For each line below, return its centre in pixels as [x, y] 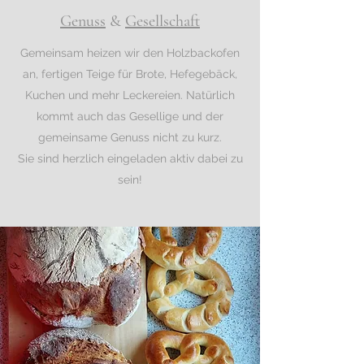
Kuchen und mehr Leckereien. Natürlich [130, 95]
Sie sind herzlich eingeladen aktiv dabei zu [130, 158]
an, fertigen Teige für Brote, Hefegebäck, [130, 74]
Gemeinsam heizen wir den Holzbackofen [130, 53]
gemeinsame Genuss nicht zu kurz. [130, 137]
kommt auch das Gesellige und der [130, 116]
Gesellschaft [162, 21]
